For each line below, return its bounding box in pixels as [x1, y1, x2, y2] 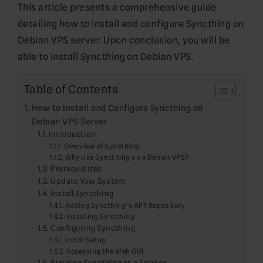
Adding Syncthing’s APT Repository [65, 201, 186, 210]
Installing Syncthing [66, 212, 135, 221]
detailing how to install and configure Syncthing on [18, 18, 244, 29]
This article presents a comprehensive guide [18, 1, 217, 13]
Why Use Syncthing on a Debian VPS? [65, 153, 189, 161]
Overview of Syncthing [63, 141, 140, 150]
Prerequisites [50, 163, 102, 173]
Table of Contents [24, 82, 119, 96]
